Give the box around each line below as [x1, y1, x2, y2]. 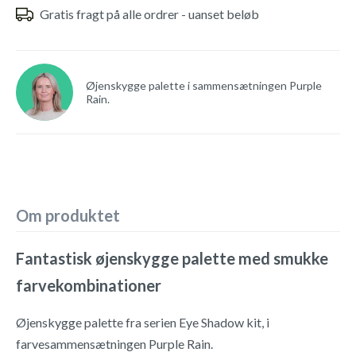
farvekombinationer [16, 276, 161, 295]
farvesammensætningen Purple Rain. [16, 336, 213, 351]
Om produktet [16, 206, 120, 225]
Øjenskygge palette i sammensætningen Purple [86, 79, 322, 92]
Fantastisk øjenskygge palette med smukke [16, 249, 328, 268]
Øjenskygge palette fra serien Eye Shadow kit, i [16, 315, 269, 330]
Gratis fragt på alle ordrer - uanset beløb [40, 6, 259, 21]
